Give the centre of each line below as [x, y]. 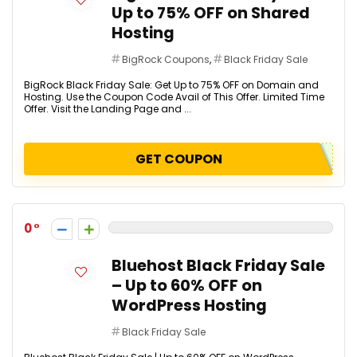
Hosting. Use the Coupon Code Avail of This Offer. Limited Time [174, 97]
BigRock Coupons [166, 59]
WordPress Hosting [189, 306]
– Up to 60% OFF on [187, 286]
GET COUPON [178, 159]
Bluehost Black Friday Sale [218, 266]
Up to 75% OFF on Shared [211, 13]
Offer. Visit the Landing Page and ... [108, 109]
